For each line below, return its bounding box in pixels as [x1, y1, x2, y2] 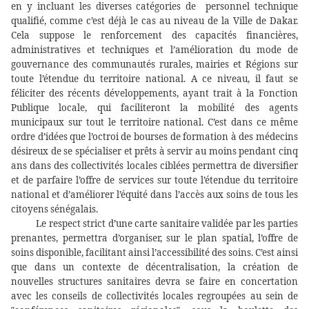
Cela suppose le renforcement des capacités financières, [11, 29, 298, 42]
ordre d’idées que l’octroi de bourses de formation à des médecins [11, 130, 298, 143]
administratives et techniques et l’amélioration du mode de [11, 43, 298, 57]
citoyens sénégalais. [11, 203, 98, 216]
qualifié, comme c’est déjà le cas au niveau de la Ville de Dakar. [11, 14, 298, 28]
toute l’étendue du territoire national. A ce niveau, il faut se [11, 72, 298, 86]
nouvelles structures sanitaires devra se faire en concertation [11, 275, 298, 288]
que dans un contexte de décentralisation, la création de [11, 261, 298, 274]
